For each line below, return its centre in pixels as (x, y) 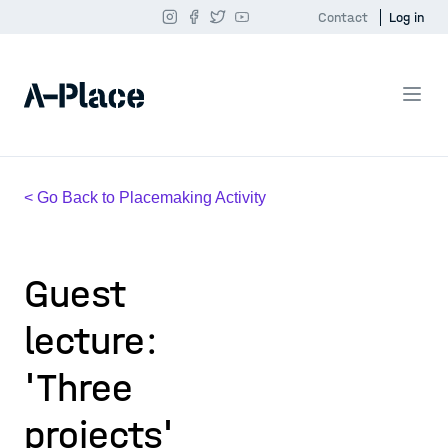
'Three (78, 388)
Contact (343, 17)
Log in (406, 17)
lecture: (91, 341)
